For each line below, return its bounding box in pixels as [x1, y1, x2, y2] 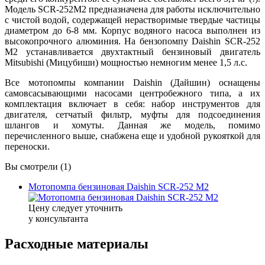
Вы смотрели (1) [5, 161, 71, 172]
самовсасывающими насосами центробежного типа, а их [5, 88, 260, 99]
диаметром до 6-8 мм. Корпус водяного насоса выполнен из [5, 25, 260, 36]
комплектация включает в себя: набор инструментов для [5, 99, 260, 109]
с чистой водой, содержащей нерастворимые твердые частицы [5, 15, 260, 25]
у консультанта [28, 214, 88, 224]
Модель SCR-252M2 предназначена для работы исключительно [5, 4, 260, 15]
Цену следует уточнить [28, 203, 122, 214]
